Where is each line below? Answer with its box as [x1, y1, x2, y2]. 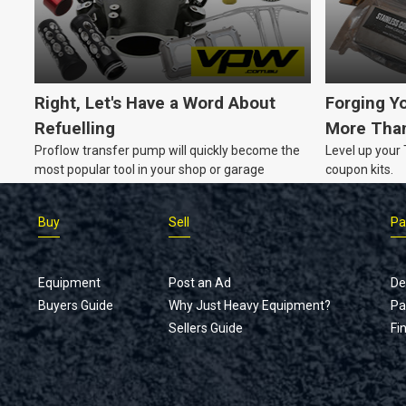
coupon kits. [325, 162, 393, 178]
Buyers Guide [38, 298, 113, 314]
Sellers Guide [169, 321, 244, 336]
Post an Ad [169, 275, 232, 291]
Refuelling [34, 119, 115, 140]
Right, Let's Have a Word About [34, 93, 275, 114]
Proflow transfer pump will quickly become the [34, 143, 300, 159]
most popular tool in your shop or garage [34, 162, 265, 178]
